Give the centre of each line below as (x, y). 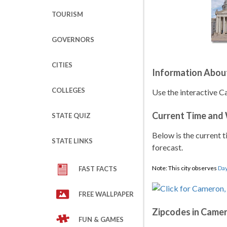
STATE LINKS (72, 141)
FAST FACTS (98, 169)
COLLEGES (68, 90)
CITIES (62, 65)
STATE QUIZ (71, 116)
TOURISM (67, 14)
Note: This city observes (185, 168)
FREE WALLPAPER (106, 194)
